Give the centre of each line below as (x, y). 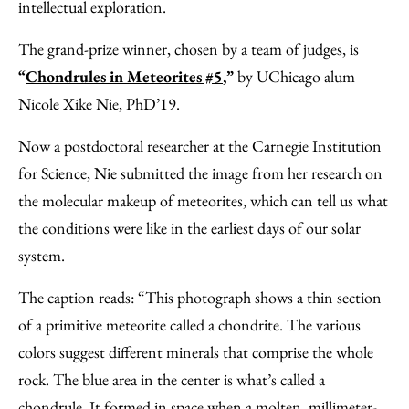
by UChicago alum (294, 76)
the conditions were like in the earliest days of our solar (189, 228)
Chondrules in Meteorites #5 (124, 76)
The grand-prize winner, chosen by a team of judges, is (189, 49)
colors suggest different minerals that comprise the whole (196, 352)
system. (42, 255)
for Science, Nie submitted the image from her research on (200, 173)
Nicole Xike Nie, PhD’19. (99, 104)
